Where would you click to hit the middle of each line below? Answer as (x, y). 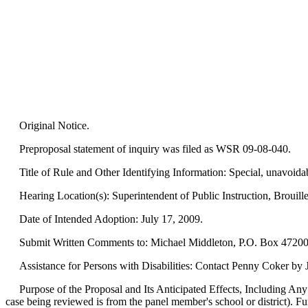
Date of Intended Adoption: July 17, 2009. (104, 219)
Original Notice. (47, 125)
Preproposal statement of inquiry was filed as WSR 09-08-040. (148, 149)
